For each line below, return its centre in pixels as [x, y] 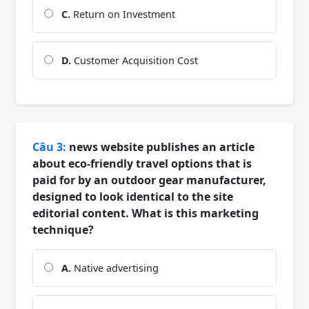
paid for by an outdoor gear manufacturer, [149, 180]
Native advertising [115, 268]
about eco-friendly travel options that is [142, 163]
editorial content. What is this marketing [146, 213]
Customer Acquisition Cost [134, 60]
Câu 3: [49, 147]
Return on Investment [123, 14]
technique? [63, 229]
